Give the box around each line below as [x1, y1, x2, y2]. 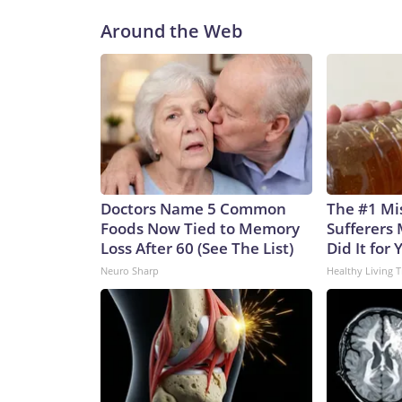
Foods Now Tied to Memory [100, 218, 300, 240]
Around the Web [100, 19, 242, 44]
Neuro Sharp [100, 264, 159, 278]
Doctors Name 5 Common [100, 198, 286, 220]
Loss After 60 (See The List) [100, 238, 293, 259]
